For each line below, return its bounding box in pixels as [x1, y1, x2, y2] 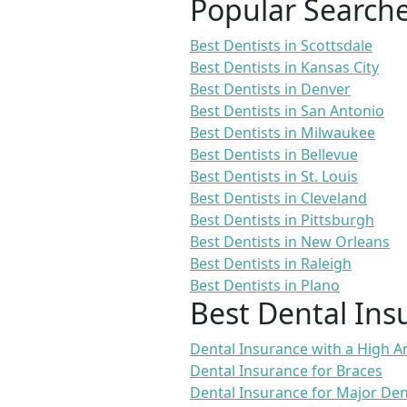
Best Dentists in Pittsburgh [190, 210, 374, 231]
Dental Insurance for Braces [190, 361, 382, 382]
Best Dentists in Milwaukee [190, 123, 375, 144]
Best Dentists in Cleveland [190, 188, 367, 209]
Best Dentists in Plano [190, 275, 340, 296]
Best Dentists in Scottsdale [190, 35, 372, 56]
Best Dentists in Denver [190, 79, 351, 100]
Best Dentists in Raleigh [190, 253, 352, 274]
